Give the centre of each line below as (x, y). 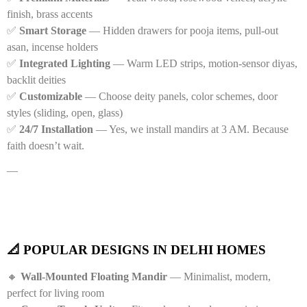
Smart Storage (53, 30)
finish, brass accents (50, 14)
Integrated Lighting (65, 63)
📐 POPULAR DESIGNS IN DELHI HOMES (136, 249)
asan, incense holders (52, 47)
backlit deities (36, 79)
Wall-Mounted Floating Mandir (94, 276)
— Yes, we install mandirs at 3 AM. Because (191, 129)
